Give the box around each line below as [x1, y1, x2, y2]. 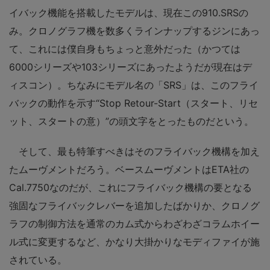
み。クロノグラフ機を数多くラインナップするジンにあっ [9, 24, 260, 37]
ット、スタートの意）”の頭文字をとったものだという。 [9, 115, 254, 127]
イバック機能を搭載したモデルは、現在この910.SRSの [9, 6, 248, 19]
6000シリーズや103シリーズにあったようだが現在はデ [9, 60, 252, 73]
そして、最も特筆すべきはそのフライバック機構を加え [9, 145, 260, 157]
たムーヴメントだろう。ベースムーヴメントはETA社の [9, 163, 249, 175]
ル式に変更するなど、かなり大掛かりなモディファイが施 [9, 235, 260, 248]
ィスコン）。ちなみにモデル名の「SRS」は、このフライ [9, 78, 259, 91]
